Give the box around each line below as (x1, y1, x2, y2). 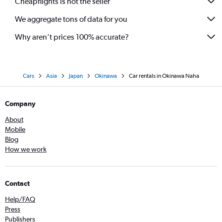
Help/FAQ (5, 195, 35, 203)
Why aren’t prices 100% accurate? (15, 32, 129, 42)
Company (5, 100, 36, 108)
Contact (5, 179, 30, 187)
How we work (5, 145, 47, 153)
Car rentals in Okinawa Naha (129, 72, 199, 79)
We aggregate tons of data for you (15, 14, 127, 24)
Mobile (5, 125, 25, 133)
